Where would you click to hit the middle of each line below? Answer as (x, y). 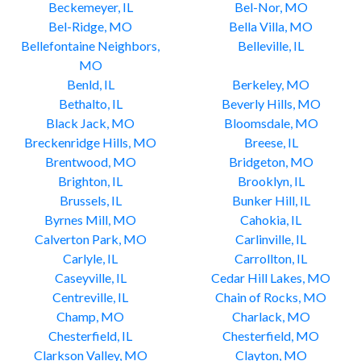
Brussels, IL (90, 200)
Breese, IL (271, 142)
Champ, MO (90, 316)
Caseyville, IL (90, 278)
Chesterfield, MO (271, 336)
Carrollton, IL (271, 258)
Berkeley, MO (271, 84)
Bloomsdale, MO (271, 123)
